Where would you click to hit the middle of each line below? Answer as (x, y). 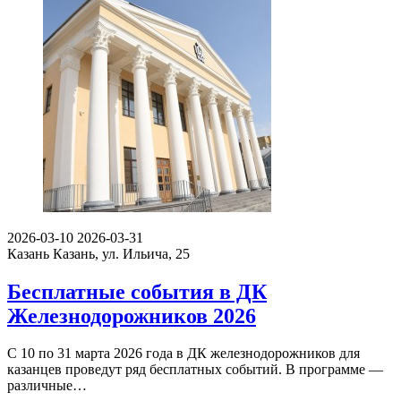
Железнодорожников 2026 (132, 316)
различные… (47, 386)
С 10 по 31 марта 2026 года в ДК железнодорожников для (183, 354)
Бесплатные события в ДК (137, 291)
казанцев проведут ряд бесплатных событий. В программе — (195, 370)
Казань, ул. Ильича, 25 (121, 253)
